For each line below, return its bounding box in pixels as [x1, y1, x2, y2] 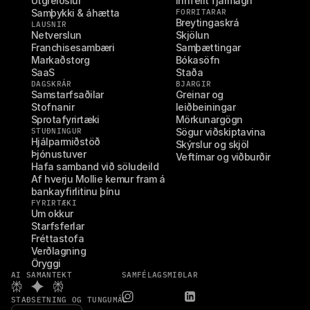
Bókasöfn [176, 54, 220, 66]
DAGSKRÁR [31, 79, 72, 89]
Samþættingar [176, 42, 241, 53]
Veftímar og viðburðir [176, 151, 271, 163]
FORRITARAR [176, 7, 227, 17]
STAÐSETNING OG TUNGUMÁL [11, 295, 128, 304]
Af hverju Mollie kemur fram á [31, 173, 165, 185]
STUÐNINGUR [31, 126, 82, 136]
